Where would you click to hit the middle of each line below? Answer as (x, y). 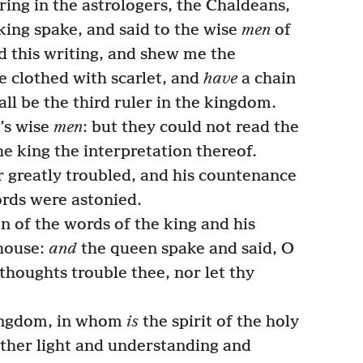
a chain (267, 79)
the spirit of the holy (218, 322)
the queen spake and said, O (186, 249)
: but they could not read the (190, 127)
